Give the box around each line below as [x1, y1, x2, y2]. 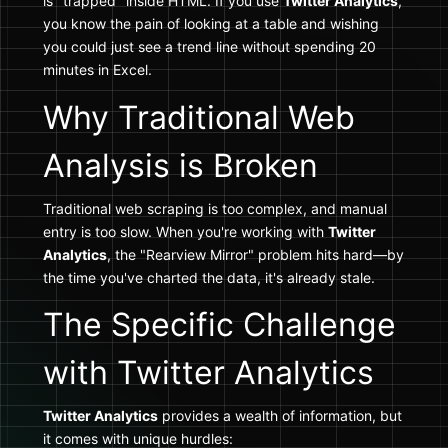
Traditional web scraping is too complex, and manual [43, 199, 387, 217]
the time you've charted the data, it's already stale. [43, 268, 375, 286]
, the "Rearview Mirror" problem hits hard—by [107, 245, 404, 263]
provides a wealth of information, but [158, 407, 402, 425]
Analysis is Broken [43, 145, 318, 185]
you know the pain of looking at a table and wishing [43, 15, 379, 32]
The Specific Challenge [43, 305, 396, 345]
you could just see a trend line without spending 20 [43, 38, 376, 55]
